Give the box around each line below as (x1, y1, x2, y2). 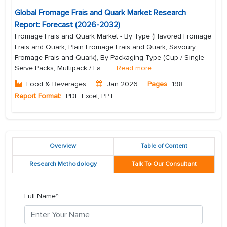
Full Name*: (24, 192, 60, 201)
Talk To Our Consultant (132, 160, 197, 168)
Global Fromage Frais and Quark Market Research (15, 8, 186, 18)
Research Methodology (29, 160, 97, 168)
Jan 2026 (107, 80, 138, 89)
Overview (50, 142, 76, 150)
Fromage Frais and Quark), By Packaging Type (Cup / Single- (15, 53, 206, 62)
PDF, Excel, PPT (64, 92, 114, 101)
